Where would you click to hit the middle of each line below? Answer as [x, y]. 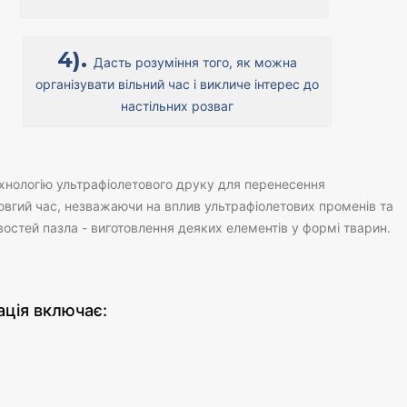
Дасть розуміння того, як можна [195, 62]
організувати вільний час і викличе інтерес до [177, 84]
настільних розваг [177, 106]
